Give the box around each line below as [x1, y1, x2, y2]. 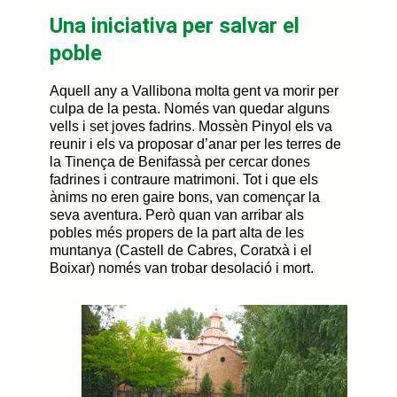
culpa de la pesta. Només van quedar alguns [50, 100, 330, 116]
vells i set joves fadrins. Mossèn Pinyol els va [50, 118, 332, 134]
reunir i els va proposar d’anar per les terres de [50, 136, 341, 152]
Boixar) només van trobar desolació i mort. [50, 260, 314, 276]
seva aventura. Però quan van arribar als [50, 206, 304, 222]
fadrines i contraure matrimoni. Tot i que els [50, 171, 318, 187]
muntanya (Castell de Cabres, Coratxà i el [50, 242, 312, 258]
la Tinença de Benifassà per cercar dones [50, 153, 310, 169]
